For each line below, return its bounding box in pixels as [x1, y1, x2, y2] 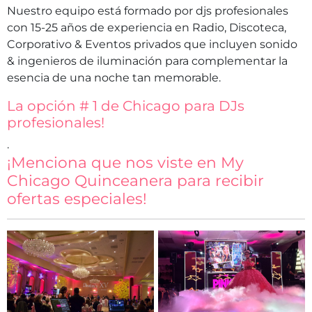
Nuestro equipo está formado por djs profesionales [7, 3, 288, 17]
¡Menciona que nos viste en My [7, 153, 244, 171]
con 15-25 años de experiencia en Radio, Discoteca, [7, 20, 286, 34]
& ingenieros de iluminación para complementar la [7, 54, 288, 68]
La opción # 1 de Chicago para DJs [7, 97, 244, 114]
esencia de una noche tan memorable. [7, 70, 221, 84]
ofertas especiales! [7, 189, 147, 208]
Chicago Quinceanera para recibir [7, 171, 264, 189]
